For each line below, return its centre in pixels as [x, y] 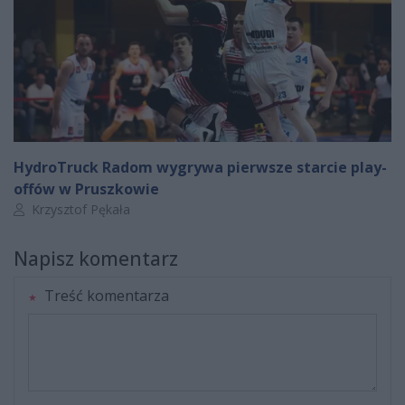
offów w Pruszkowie [86, 189]
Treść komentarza [105, 296]
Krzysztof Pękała [79, 210]
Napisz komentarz [96, 259]
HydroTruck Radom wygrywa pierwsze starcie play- [200, 168]
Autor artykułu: [56, 209]
